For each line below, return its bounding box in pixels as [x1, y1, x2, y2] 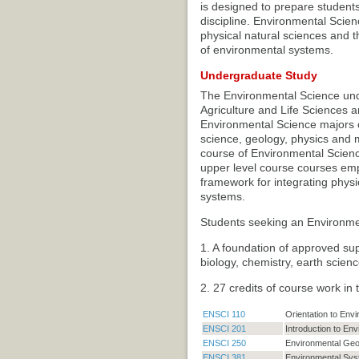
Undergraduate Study [200, 69, 317, 82]
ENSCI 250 [202, 338, 246, 348]
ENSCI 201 [202, 324, 246, 333]
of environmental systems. [200, 43, 333, 56]
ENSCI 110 [202, 309, 245, 319]
